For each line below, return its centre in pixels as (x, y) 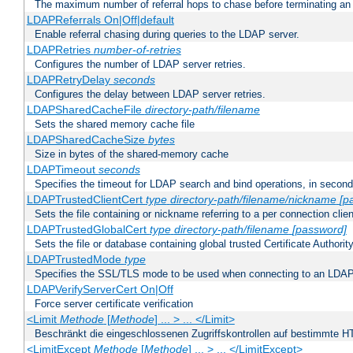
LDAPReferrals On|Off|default (100, 20)
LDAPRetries (60, 50)
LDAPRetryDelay (70, 80)
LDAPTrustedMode (75, 260)
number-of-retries (137, 50)
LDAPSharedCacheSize (87, 140)
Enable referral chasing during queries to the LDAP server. (167, 35)
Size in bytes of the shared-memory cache (132, 154)
